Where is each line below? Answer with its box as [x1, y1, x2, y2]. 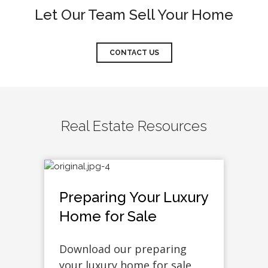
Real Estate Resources [61, 117, 207, 135]
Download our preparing [59, 242, 187, 257]
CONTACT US [109, 48, 159, 57]
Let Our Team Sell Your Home [35, 6, 233, 24]
